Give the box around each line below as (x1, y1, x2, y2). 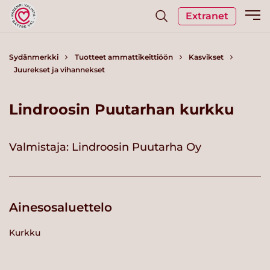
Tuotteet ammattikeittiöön (74, 52, 173, 61)
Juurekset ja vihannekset (13, 65, 105, 74)
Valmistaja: (9, 140, 72, 154)
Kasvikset (189, 52, 224, 61)
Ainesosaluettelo (9, 199, 112, 215)
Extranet (186, 10, 228, 22)
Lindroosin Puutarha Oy (72, 140, 201, 154)
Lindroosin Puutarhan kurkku (9, 100, 234, 118)
